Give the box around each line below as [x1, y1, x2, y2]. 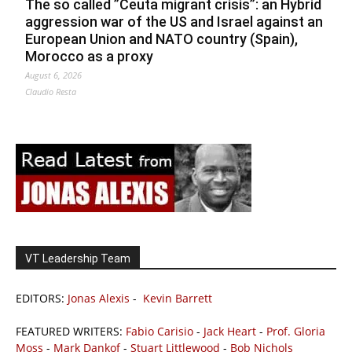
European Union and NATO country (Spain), [25, 31, 298, 48]
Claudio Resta [25, 86, 76, 98]
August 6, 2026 [25, 69, 82, 82]
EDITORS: [16, 291, 68, 306]
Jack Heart [203, 324, 256, 339]
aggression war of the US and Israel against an [25, 13, 323, 31]
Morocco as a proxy [25, 48, 153, 65]
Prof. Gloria [266, 324, 325, 339]
